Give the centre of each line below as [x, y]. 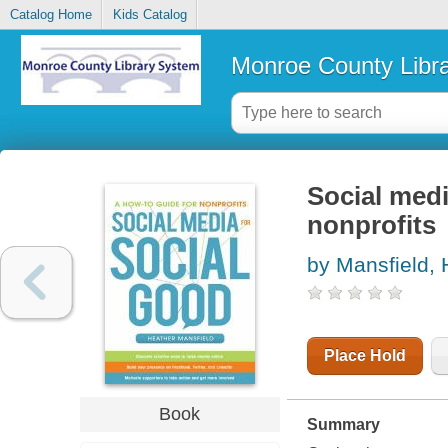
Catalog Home [50, 15]
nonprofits [371, 225]
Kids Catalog [149, 15]
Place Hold [364, 356]
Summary [343, 425]
